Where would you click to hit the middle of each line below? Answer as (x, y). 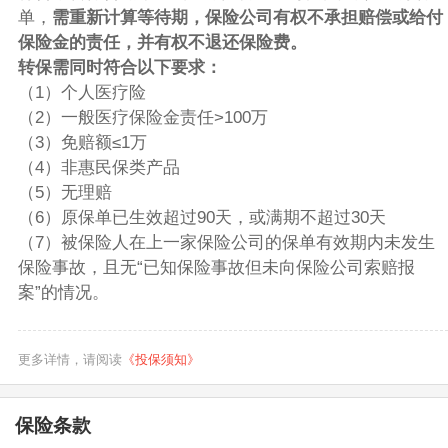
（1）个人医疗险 (81, 93)
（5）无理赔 (64, 193)
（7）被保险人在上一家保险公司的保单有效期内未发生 (226, 243)
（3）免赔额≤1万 (82, 143)
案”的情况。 (63, 293)
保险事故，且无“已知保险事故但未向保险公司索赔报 (216, 268)
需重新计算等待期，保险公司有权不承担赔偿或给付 (247, 18)
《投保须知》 (160, 359)
